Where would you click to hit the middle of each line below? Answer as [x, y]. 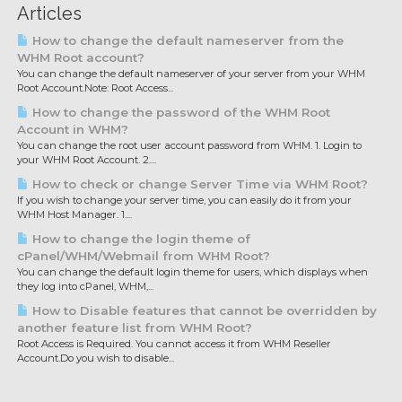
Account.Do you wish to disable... [96, 358]
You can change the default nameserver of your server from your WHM [191, 74]
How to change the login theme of [140, 239]
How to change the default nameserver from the [186, 40]
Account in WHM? [73, 129]
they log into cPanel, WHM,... [85, 286]
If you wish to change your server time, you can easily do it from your [184, 200]
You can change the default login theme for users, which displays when [192, 272]
